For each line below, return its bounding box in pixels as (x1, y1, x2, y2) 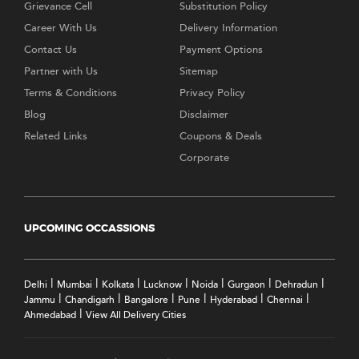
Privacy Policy (179, 86, 245, 101)
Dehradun (275, 278, 318, 292)
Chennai (267, 293, 303, 307)
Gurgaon (228, 278, 265, 292)
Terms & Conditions (24, 86, 117, 101)
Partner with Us (24, 64, 98, 79)
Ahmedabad (24, 309, 76, 322)
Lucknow (143, 278, 182, 292)
